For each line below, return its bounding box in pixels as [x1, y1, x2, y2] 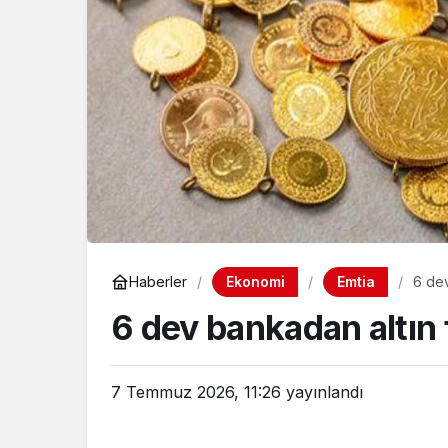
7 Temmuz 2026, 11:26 [111, 381, 281, 402]
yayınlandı [281, 381, 363, 402]
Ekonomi [225, 272, 285, 290]
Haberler [129, 273, 187, 291]
